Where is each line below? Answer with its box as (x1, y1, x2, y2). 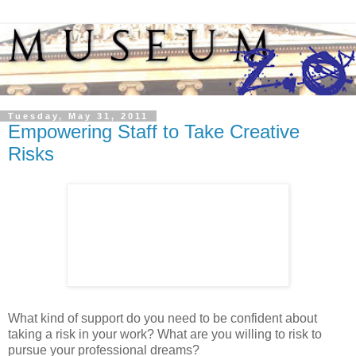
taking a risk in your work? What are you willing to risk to (8, 327, 322, 342)
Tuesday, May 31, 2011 (8, 110, 149, 121)
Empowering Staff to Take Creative (8, 120, 300, 142)
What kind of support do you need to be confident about (8, 311, 317, 326)
